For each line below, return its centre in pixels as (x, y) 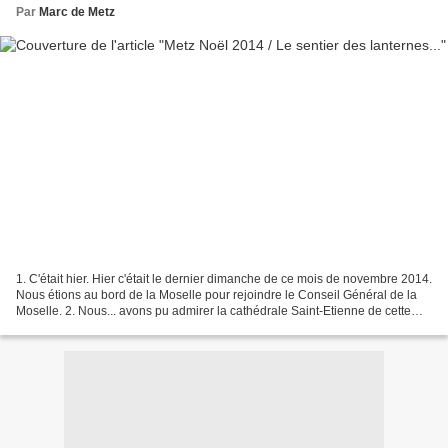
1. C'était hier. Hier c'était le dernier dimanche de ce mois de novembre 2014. (224, 279)
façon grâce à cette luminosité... (101, 327)
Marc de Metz (77, 11)
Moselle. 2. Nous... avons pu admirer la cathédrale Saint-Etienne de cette (213, 311)
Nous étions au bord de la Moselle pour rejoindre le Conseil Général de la (216, 295)
